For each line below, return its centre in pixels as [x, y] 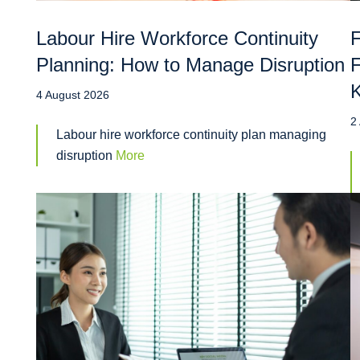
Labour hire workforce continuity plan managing [192, 135]
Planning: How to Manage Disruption [190, 65]
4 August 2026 [73, 95]
